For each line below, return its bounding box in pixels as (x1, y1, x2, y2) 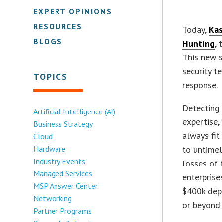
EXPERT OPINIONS (33, 6, 112, 16)
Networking (33, 193, 72, 203)
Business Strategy (33, 118, 93, 129)
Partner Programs (33, 205, 92, 216)
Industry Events (33, 156, 86, 166)
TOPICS (33, 70, 68, 82)
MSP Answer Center (33, 180, 98, 191)
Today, (182, 23, 209, 35)
